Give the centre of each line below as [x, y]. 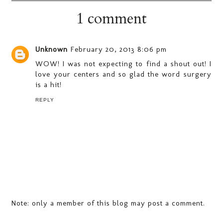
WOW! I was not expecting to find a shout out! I [123, 63]
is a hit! [49, 84]
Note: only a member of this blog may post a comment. [109, 203]
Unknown [52, 49]
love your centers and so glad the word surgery [123, 74]
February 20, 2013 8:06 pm [119, 49]
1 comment [111, 18]
